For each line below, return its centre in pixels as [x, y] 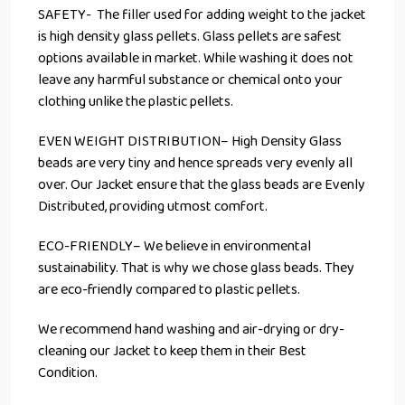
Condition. [69, 372]
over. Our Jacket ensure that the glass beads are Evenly [202, 184]
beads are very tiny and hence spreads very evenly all [195, 163]
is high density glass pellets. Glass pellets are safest [190, 36]
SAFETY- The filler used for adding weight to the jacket [202, 14]
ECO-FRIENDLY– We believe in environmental [174, 246]
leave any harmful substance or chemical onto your [190, 80]
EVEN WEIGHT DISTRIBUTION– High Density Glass [190, 141]
